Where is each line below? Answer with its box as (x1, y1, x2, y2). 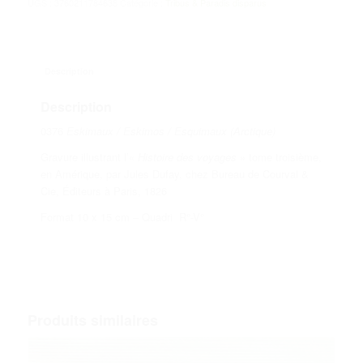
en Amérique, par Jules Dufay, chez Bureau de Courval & (40, 165, 309, 181)
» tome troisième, (236, 148, 322, 164)
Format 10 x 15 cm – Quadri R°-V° (40, 208, 204, 224)
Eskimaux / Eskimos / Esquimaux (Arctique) (66, 122, 275, 139)
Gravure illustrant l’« (40, 148, 138, 164)
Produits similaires (27, 310, 158, 331)
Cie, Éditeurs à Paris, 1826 (40, 182, 167, 199)
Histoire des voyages (137, 148, 237, 164)
